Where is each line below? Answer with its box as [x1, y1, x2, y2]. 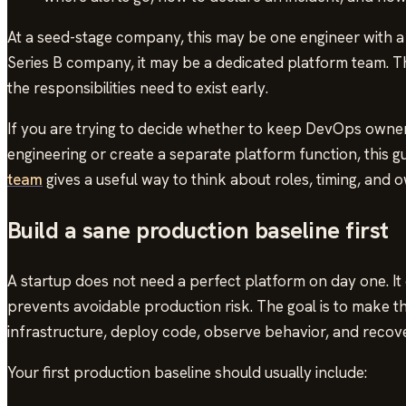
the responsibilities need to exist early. [7, 77, 268, 98]
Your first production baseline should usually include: [7, 362, 367, 382]
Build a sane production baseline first [7, 214, 389, 246]
